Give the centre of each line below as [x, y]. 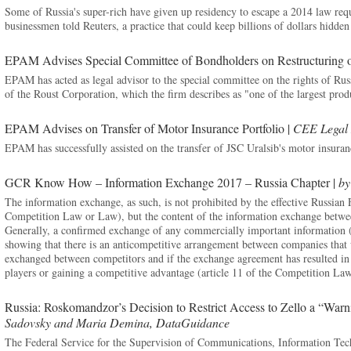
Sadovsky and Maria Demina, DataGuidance [117, 322]
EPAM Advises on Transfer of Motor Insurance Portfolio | [148, 128]
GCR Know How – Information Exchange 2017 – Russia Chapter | [171, 182]
